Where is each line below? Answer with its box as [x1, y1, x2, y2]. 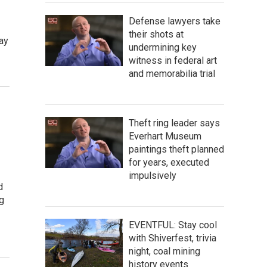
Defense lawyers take [129, 15, 221, 27]
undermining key [129, 42, 197, 53]
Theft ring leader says [129, 117, 220, 129]
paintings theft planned [129, 144, 224, 155]
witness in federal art [129, 55, 217, 66]
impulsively [129, 170, 176, 181]
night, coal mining [129, 246, 200, 257]
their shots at [129, 29, 184, 40]
